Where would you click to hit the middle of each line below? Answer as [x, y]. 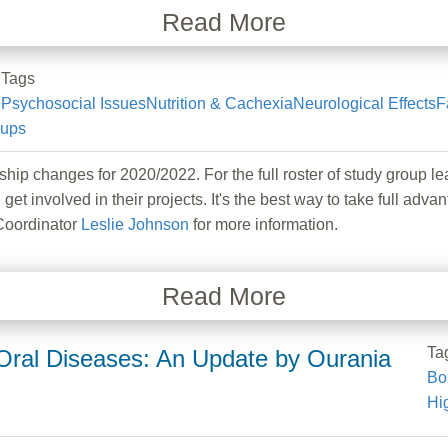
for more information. [263, 224]
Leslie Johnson [135, 224]
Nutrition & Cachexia [219, 103]
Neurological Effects [364, 103]
